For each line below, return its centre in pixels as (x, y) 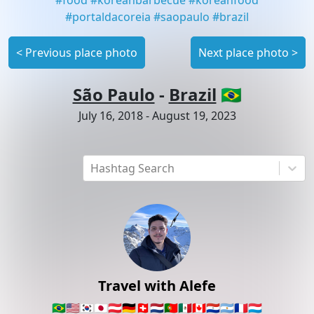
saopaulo (185, 16)
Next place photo (244, 52)
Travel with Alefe (157, 285)
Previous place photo (81, 52)
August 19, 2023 (194, 116)
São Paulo (114, 95)
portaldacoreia (111, 16)
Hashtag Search (132, 168)
